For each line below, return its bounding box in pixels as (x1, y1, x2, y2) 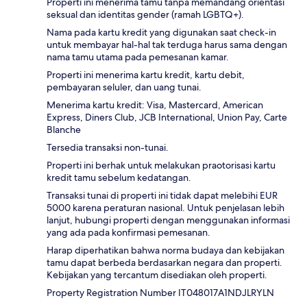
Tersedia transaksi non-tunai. (47, 140, 169, 153)
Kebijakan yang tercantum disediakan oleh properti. (47, 268, 267, 281)
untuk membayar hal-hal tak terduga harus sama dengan (47, 38, 287, 51)
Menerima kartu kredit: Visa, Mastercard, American (47, 98, 263, 111)
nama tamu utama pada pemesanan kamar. (47, 50, 229, 63)
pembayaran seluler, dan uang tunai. (47, 80, 201, 93)
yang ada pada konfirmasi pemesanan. (47, 225, 210, 238)
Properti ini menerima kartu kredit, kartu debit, (47, 68, 245, 81)
